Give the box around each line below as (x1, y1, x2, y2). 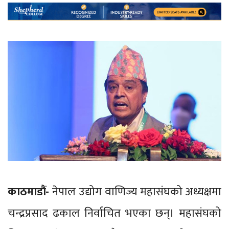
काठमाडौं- (8, 182, 49, 201)
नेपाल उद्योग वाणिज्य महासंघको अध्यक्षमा (49, 182, 221, 201)
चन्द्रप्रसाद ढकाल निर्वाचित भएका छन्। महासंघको (8, 203, 221, 223)
